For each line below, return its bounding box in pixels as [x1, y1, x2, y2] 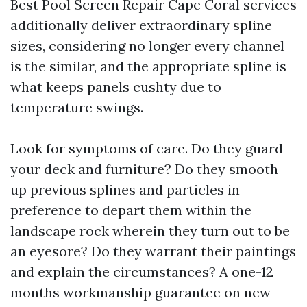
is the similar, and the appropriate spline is [10, 58, 286, 75]
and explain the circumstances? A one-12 [10, 263, 273, 280]
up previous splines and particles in [10, 181, 240, 198]
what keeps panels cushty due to [10, 78, 221, 95]
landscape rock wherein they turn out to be [10, 222, 290, 239]
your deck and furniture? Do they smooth [10, 160, 278, 177]
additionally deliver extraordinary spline [10, 16, 272, 34]
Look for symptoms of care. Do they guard [10, 140, 283, 157]
